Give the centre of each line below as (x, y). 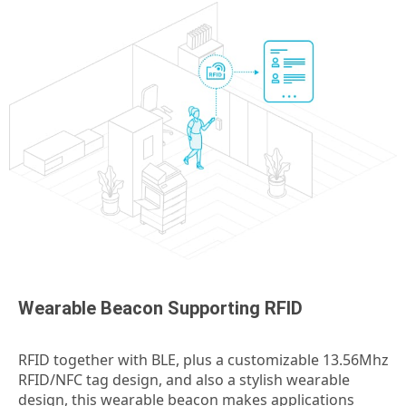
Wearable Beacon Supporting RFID (160, 308)
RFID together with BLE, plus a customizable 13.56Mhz (203, 359)
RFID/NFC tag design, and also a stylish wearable (184, 379)
